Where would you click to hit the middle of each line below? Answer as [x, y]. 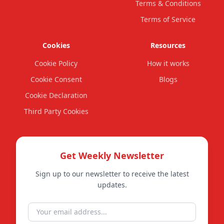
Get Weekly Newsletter [112, 155]
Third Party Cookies [56, 111]
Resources [168, 45]
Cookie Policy [56, 63]
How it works [168, 63]
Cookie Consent [56, 79]
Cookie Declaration [56, 95]
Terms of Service [168, 19]
